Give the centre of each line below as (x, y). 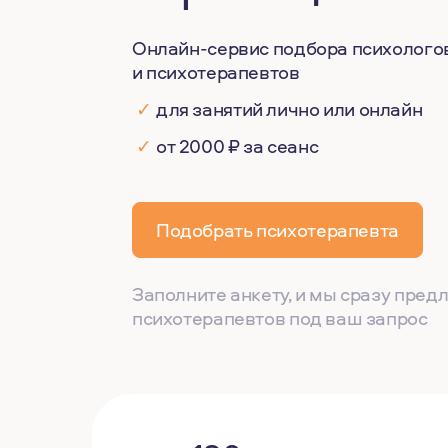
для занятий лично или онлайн (289, 109)
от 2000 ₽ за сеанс (237, 146)
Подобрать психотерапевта (277, 230)
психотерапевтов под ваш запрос (280, 318)
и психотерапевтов (216, 72)
